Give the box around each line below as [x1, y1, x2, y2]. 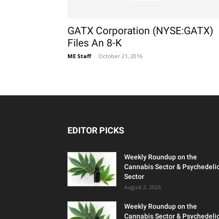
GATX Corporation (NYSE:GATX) [67, 25, 213, 37]
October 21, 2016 [98, 52, 142, 60]
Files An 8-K [67, 37, 122, 49]
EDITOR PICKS [67, 125, 124, 135]
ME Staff [67, 52, 91, 60]
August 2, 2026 [124, 183, 161, 191]
